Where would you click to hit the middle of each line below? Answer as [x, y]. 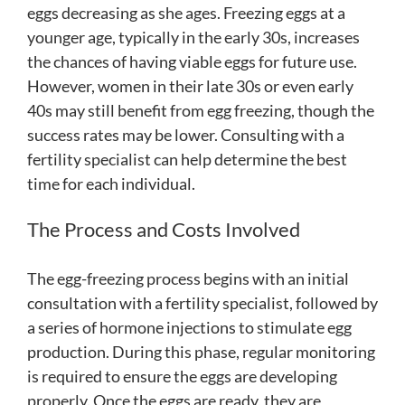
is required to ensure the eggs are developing [182, 376]
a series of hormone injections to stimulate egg [189, 327]
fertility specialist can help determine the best [187, 160]
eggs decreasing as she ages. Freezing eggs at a [186, 13]
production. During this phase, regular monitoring [201, 351]
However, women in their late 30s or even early [190, 86]
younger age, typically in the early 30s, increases [193, 38]
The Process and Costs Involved [164, 230]
